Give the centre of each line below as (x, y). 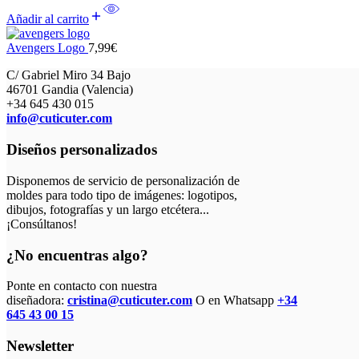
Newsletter (40, 345)
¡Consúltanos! (42, 224)
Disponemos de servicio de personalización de (123, 180)
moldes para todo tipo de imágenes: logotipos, (122, 195)
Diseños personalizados (82, 150)
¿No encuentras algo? (77, 255)
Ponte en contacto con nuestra (82, 286)
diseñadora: (35, 301)
